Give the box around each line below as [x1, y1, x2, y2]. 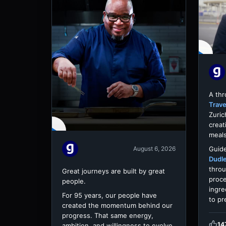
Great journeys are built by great [62, 166, 165, 175]
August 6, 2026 [133, 145, 176, 153]
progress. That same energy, [62, 211, 153, 219]
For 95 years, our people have [62, 191, 157, 199]
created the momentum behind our [62, 201, 173, 209]
